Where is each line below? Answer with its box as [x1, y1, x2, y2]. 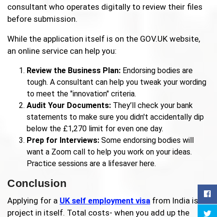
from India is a [150, 196, 204, 206]
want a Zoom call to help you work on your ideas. [27, 147, 192, 157]
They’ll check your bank [111, 101, 193, 110]
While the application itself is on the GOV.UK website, [7, 34, 200, 44]
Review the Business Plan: [27, 66, 121, 76]
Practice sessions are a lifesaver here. [27, 159, 156, 169]
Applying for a [7, 196, 60, 206]
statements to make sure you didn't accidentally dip [27, 112, 204, 122]
